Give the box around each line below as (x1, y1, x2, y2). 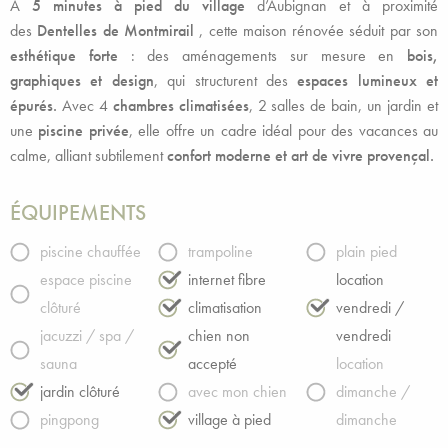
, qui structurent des (153, 70, 298, 91)
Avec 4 (61, 95, 113, 116)
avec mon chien (188, 382, 287, 402)
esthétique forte (10, 45, 131, 66)
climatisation (188, 298, 262, 318)
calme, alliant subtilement (10, 145, 163, 166)
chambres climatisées (112, 95, 249, 116)
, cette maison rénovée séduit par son (199, 20, 439, 41)
